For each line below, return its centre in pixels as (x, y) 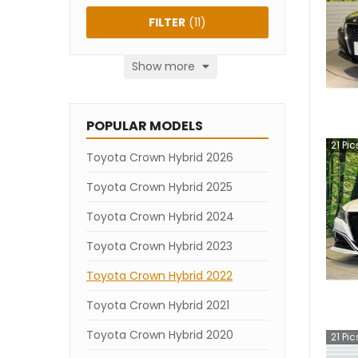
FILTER (167, 22)
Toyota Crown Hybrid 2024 (160, 217)
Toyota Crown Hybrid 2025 (159, 187)
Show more (165, 66)
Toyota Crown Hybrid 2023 (159, 246)
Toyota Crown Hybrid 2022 (159, 276)
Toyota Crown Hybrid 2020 (160, 335)
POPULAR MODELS (145, 126)
